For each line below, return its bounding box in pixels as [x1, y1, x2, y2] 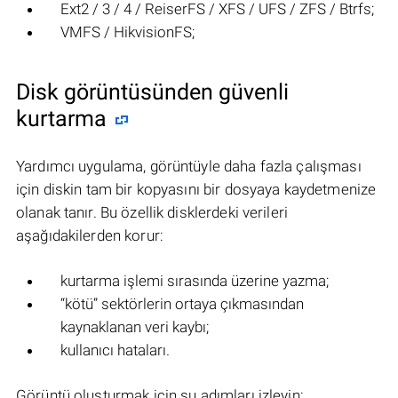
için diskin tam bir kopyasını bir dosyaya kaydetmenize [16, 180, 377, 199]
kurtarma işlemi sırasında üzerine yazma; [60, 272, 329, 291]
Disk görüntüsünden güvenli [16, 79, 289, 106]
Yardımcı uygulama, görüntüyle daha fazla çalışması [16, 157, 362, 176]
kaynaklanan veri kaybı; [60, 318, 209, 337]
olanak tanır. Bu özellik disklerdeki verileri [16, 203, 288, 222]
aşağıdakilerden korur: [16, 227, 163, 245]
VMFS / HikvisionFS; [60, 23, 195, 42]
